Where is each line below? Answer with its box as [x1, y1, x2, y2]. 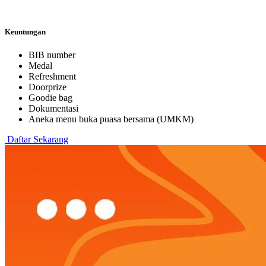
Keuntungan [5, 27, 46, 37]
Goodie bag [28, 93, 72, 103]
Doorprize [28, 82, 66, 93]
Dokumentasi [28, 103, 78, 114]
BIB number [28, 50, 75, 61]
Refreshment [28, 71, 76, 82]
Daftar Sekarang [5, 134, 68, 145]
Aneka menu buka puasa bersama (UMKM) [28, 114, 194, 125]
